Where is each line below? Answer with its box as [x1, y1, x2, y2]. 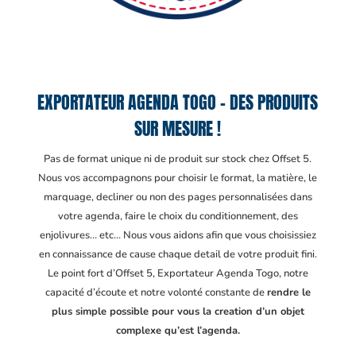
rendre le [266, 285, 311, 300]
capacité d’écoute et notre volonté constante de [44, 285, 267, 300]
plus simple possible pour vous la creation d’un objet [51, 304, 304, 319]
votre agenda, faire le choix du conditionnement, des [57, 209, 298, 223]
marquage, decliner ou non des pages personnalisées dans [43, 190, 312, 204]
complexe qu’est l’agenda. [115, 323, 240, 338]
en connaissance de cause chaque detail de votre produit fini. [38, 247, 317, 261]
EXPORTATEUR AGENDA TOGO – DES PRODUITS [37, 89, 319, 115]
